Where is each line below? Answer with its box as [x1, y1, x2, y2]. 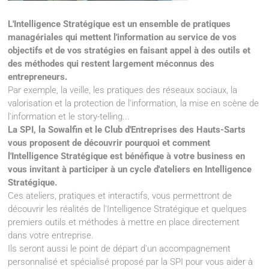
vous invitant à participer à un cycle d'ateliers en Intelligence [8, 164, 252, 175]
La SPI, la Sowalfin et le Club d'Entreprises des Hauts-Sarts [8, 124, 246, 136]
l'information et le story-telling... [8, 111, 130, 122]
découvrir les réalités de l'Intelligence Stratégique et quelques [8, 204, 247, 215]
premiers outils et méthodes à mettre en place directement [8, 217, 240, 228]
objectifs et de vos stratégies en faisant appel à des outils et [8, 45, 251, 56]
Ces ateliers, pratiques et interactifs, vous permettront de [8, 190, 232, 202]
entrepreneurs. [8, 71, 68, 83]
